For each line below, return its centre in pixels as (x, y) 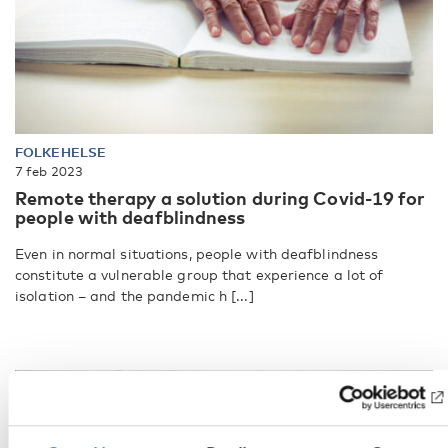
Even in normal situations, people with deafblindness (197, 254)
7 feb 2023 (49, 171)
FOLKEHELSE (60, 152)
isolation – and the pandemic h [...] (134, 296)
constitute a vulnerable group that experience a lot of (199, 275)
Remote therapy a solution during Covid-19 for (220, 198)
